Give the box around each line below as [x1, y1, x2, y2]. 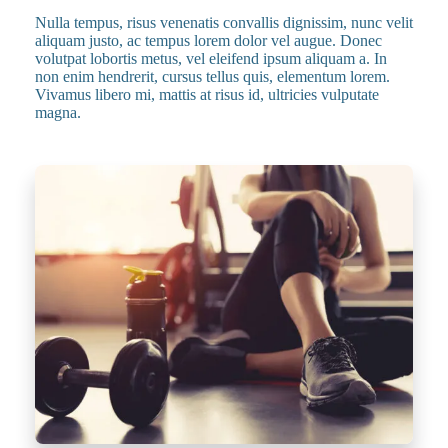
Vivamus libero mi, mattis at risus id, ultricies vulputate [35, 85, 379, 103]
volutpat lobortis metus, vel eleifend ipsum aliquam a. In [35, 49, 387, 67]
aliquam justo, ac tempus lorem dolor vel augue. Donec [35, 31, 382, 49]
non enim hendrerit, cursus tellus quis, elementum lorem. [35, 67, 390, 85]
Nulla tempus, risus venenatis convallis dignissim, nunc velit [35, 13, 413, 31]
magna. [35, 103, 81, 121]
